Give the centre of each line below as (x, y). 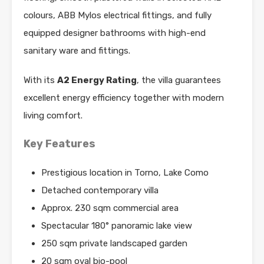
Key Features (60, 143)
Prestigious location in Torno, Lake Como (125, 172)
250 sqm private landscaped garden (114, 243)
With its (40, 80)
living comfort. (53, 115)
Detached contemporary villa (100, 190)
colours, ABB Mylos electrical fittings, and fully (118, 15)
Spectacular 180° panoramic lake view (117, 225)
